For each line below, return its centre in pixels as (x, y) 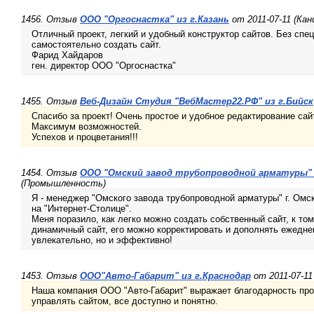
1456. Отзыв (50, 20)
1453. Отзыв (50, 276)
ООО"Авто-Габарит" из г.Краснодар (165, 276)
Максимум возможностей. (87, 127)
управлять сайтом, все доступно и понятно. (125, 301)
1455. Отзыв (50, 102)
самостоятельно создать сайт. (96, 45)
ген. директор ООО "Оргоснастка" (104, 66)
